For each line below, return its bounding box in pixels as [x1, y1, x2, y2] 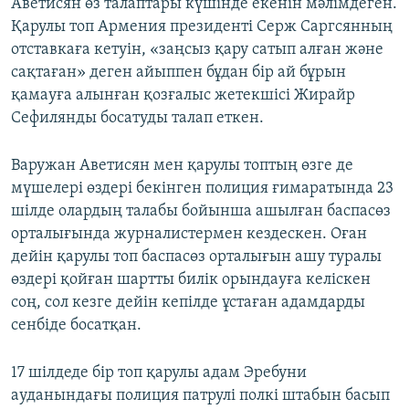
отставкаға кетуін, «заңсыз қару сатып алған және [11, 41, 383, 59]
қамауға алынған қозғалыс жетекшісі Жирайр [11, 87, 355, 105]
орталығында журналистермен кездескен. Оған [11, 225, 367, 244]
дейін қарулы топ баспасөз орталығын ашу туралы [11, 248, 382, 267]
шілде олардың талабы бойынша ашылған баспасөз [11, 203, 391, 221]
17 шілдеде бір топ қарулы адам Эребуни [11, 364, 307, 383]
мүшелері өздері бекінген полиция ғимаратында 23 [11, 180, 393, 198]
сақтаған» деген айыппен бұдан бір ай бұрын [11, 64, 346, 82]
